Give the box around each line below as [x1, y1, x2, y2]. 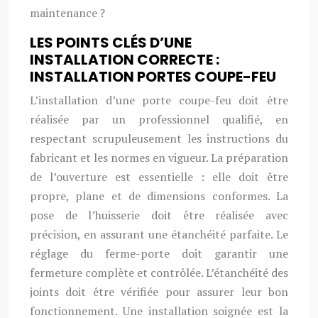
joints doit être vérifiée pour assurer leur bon [30, 284, 288, 300]
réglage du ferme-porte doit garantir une [30, 246, 288, 261]
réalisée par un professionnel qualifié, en [30, 111, 288, 127]
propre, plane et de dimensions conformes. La [30, 188, 288, 204]
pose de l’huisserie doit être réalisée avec [30, 207, 288, 223]
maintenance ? [30, 5, 105, 21]
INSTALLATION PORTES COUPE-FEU [30, 67, 276, 87]
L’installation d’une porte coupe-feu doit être [30, 92, 288, 108]
